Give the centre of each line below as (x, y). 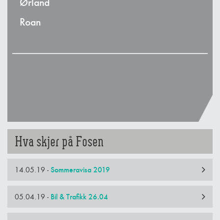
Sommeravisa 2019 (80, 170)
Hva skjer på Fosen (59, 142)
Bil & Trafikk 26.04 (79, 197)
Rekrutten (46, 60)
